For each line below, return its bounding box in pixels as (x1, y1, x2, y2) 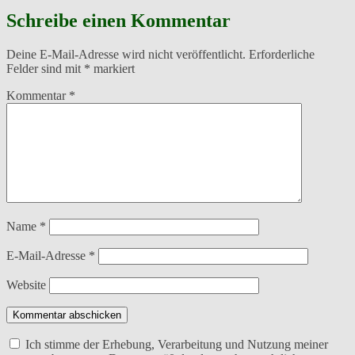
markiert (90, 61, 135, 75)
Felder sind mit (6, 61, 84, 75)
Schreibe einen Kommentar (6, 10, 231, 31)
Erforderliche (249, 47, 315, 61)
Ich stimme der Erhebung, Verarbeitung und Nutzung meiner (22, 337, 328, 351)
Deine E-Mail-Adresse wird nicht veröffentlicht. (6, 47, 246, 61)
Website (6, 277, 46, 292)
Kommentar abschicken (13, 308, 121, 321)
